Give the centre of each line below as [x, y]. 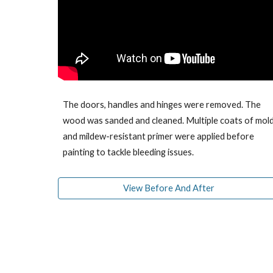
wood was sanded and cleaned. [124, 121]
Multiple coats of [219, 121]
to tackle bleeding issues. [145, 152]
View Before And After [169, 188]
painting [79, 152]
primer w [163, 136]
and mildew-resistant [104, 136]
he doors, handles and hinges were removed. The [165, 105]
